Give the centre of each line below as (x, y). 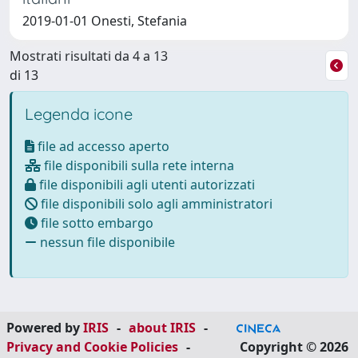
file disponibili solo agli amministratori (155, 203)
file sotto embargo (95, 223)
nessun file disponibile (106, 242)
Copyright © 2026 (294, 347)
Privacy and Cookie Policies (92, 347)
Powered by (45, 328)
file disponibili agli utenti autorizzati (145, 184)
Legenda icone (79, 113)
